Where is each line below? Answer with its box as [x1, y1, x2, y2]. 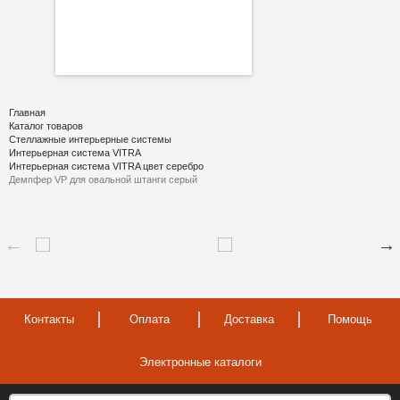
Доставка [224, 312, 274, 326]
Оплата [129, 312, 170, 326]
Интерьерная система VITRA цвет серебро [9, 160, 204, 171]
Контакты [24, 312, 74, 326]
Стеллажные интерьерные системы [9, 133, 171, 145]
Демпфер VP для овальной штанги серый [9, 173, 197, 185]
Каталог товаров [9, 120, 83, 131]
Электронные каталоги [138, 354, 262, 369]
